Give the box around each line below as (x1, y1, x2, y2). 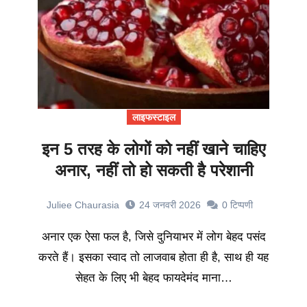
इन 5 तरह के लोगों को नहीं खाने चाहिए (42, 140, 265, 159)
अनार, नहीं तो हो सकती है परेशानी (54, 161, 253, 180)
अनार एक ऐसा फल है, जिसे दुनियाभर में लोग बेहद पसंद (41, 230, 50, 244)
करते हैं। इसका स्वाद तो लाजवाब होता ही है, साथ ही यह (38, 251, 269, 265)
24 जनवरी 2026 (138, 199, 201, 211)
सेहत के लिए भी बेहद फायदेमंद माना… (75, 271, 232, 285)
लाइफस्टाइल (132, 112, 175, 123)
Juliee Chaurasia (46, 199, 119, 211)
